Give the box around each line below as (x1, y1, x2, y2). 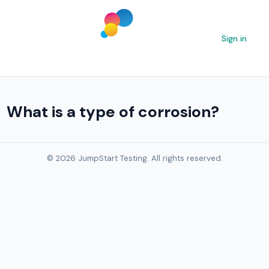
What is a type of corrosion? (7, 101, 220, 122)
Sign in (221, 32, 247, 44)
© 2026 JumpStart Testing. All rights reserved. (46, 153, 223, 163)
